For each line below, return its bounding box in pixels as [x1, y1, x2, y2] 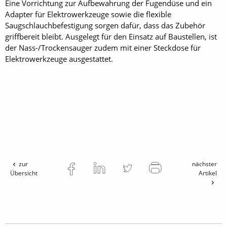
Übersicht [10, 168, 37, 177]
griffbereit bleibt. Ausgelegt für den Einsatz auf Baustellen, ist [5, 31, 217, 42]
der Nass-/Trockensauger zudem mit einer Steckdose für [5, 42, 201, 53]
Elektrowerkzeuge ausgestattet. [5, 53, 113, 64]
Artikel [198, 168, 217, 177]
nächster [192, 159, 217, 168]
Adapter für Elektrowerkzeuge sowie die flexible [5, 9, 171, 19]
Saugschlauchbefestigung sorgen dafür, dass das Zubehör [5, 20, 205, 30]
